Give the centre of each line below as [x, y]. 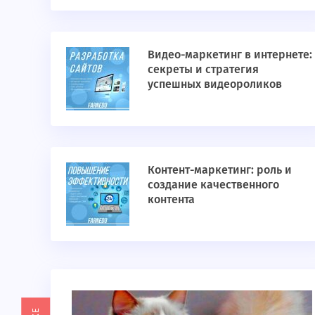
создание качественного [213, 185]
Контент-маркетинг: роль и [220, 170]
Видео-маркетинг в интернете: [230, 55]
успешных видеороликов [215, 84]
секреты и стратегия [203, 70]
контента [171, 200]
